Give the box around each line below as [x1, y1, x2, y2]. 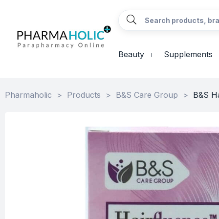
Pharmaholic [5, 90, 52, 100]
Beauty [118, 49, 144, 59]
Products [67, 90, 101, 100]
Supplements [163, 49, 213, 59]
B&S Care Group [116, 90, 178, 100]
